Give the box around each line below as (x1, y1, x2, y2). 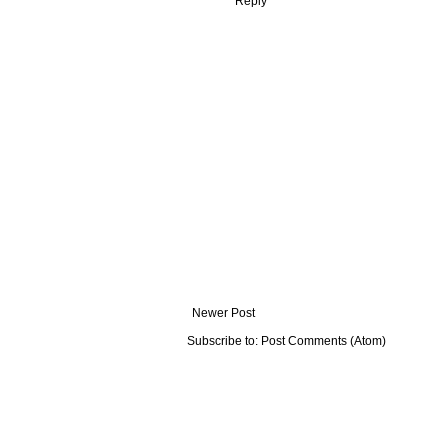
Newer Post (192, 306, 255, 321)
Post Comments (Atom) (261, 334, 386, 349)
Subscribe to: (187, 334, 261, 349)
